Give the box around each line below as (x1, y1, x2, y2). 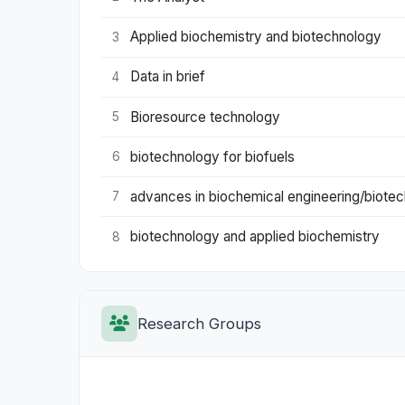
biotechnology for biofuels (130, 147, 295, 165)
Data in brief (130, 68, 205, 86)
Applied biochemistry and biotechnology (130, 28, 381, 46)
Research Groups (137, 314, 261, 333)
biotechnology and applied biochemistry (130, 228, 380, 246)
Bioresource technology (130, 108, 280, 126)
